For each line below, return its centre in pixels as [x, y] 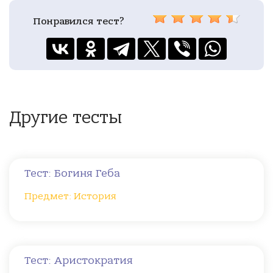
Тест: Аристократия [79, 261]
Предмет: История [70, 196]
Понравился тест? [78, 21]
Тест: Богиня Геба [72, 173]
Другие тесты [66, 118]
